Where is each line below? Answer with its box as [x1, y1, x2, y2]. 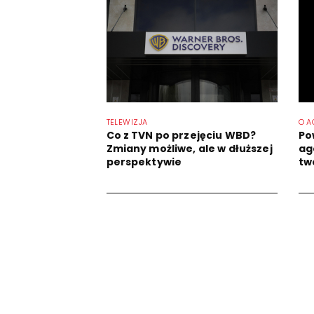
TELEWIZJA [106, 116, 148, 128]
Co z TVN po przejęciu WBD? [106, 128, 257, 142]
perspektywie [106, 155, 182, 169]
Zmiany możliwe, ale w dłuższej [106, 142, 273, 156]
